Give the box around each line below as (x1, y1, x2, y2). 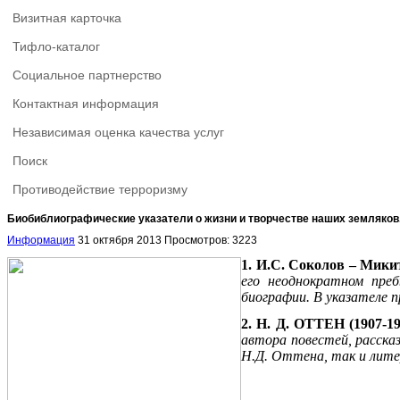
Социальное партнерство (12, 68, 162, 82)
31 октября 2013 (78, 233, 164, 246)
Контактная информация (12, 96, 159, 111)
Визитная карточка (12, 11, 121, 25)
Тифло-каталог (12, 39, 100, 54)
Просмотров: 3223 (164, 233, 257, 246)
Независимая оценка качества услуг (12, 125, 224, 139)
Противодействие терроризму (12, 182, 187, 196)
